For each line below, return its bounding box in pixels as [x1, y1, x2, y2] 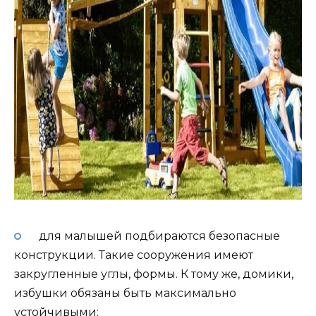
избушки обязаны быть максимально [14, 286, 236, 300]
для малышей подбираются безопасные [35, 229, 280, 243]
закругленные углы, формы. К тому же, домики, [14, 267, 293, 281]
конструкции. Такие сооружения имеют [14, 248, 253, 262]
